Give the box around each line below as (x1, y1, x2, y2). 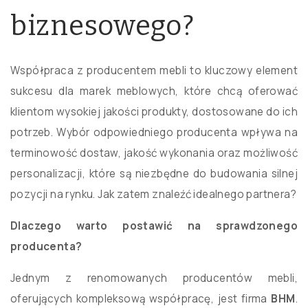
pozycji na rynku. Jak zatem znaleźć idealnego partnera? (10, 187, 296, 202)
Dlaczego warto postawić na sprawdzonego (10, 219, 298, 234)
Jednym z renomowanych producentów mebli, (10, 271, 298, 286)
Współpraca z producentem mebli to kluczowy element (10, 63, 298, 78)
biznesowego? (10, 10, 195, 43)
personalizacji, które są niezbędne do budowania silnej (10, 166, 298, 181)
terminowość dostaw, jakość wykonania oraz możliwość (10, 146, 298, 161)
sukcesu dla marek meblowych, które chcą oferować (10, 84, 298, 99)
